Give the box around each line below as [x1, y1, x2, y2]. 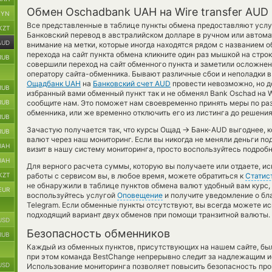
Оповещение [117, 191, 163, 200]
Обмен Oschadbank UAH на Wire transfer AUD [27, 5, 268, 18]
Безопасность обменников [27, 227, 170, 240]
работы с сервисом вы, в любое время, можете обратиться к [27, 171, 245, 180]
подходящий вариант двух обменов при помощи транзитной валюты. [27, 210, 270, 219]
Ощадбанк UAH [27, 79, 81, 88]
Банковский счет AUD [93, 79, 171, 88]
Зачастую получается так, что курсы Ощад [27, 125, 182, 134]
